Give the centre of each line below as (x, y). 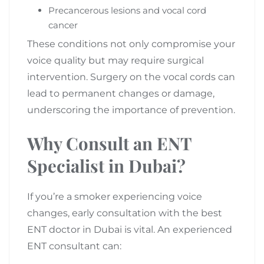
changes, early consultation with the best (125, 213)
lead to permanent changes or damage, (121, 93)
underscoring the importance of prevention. (131, 110)
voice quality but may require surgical (115, 60)
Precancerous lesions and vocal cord (127, 10)
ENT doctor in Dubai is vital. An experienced (130, 229)
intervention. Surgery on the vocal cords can (131, 77)
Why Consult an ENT (109, 143)
